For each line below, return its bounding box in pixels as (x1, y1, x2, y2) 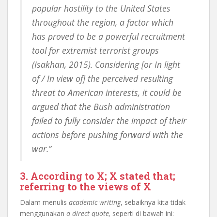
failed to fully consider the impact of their (32, 115, 186, 126)
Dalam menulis (20, 198, 69, 207)
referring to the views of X (20, 180, 151, 193)
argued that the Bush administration (32, 101, 170, 112)
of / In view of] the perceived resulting (32, 73, 173, 84)
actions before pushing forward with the (32, 129, 183, 140)
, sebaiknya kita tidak (121, 198, 186, 207)
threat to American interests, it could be (32, 87, 182, 98)
